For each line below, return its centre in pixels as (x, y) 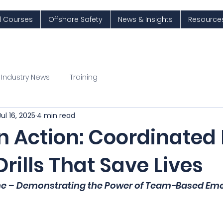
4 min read (56, 115)
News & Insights (145, 19)
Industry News (25, 77)
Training (84, 77)
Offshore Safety (75, 19)
